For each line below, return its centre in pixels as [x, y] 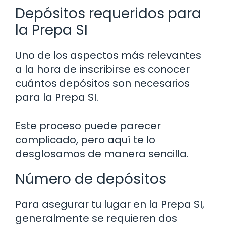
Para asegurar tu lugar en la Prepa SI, [110, 205]
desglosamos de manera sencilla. [102, 154]
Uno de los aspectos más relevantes [108, 55]
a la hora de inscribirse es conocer [102, 70]
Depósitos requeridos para [108, 14]
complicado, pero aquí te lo [85, 140]
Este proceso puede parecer [88, 126]
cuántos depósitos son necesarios [102, 84]
